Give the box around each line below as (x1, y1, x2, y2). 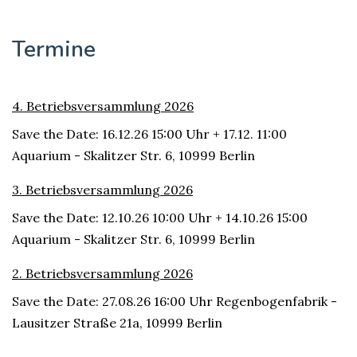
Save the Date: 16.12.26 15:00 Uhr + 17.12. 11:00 (12, 126, 287, 142)
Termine (12, 34, 96, 65)
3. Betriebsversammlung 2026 (12, 182, 193, 198)
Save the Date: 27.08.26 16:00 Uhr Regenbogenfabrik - (12, 293, 337, 309)
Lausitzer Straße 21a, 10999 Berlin (12, 315, 222, 331)
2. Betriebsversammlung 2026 (12, 265, 193, 281)
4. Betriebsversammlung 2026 (12, 98, 194, 114)
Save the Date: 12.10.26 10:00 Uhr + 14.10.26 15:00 (12, 210, 308, 226)
